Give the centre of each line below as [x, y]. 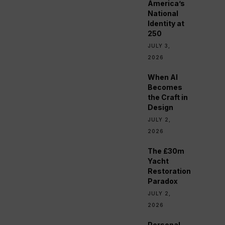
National [163, 13]
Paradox [163, 181]
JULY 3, [159, 46]
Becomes [165, 87]
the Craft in [168, 97]
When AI [163, 77]
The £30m [166, 151]
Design [161, 107]
